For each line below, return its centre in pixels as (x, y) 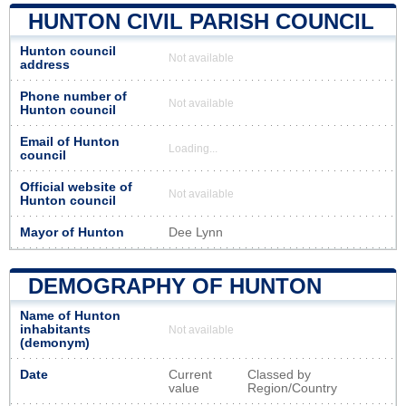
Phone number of (73, 96)
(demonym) (55, 343)
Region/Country (292, 388)
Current (190, 374)
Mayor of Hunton (72, 232)
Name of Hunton (70, 315)
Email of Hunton (70, 141)
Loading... (193, 148)
